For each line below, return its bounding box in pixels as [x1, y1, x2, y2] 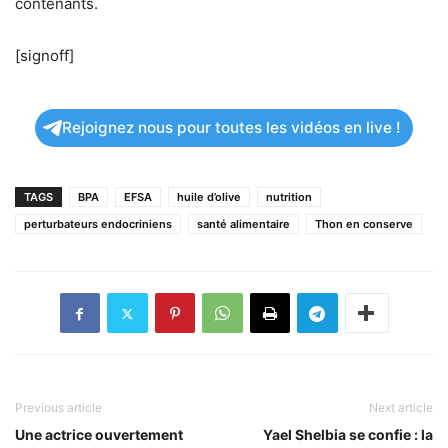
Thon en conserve [315, 217, 413, 232]
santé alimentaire [197, 217, 290, 232]
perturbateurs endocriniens [24, 217, 172, 232]
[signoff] [15, 46, 74, 66]
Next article [369, 400, 433, 416]
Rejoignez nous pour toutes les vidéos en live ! [62, 118, 401, 138]
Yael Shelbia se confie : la [263, 426, 433, 444]
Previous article [15, 400, 102, 416]
